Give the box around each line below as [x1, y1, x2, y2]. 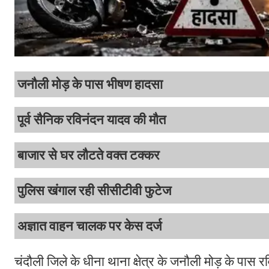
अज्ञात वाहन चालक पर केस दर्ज [17, 219, 162, 234]
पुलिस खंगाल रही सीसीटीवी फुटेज [17, 183, 171, 199]
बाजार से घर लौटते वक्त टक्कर [17, 148, 160, 163]
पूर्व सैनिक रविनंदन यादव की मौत [17, 112, 166, 128]
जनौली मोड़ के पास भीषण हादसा [17, 77, 163, 92]
